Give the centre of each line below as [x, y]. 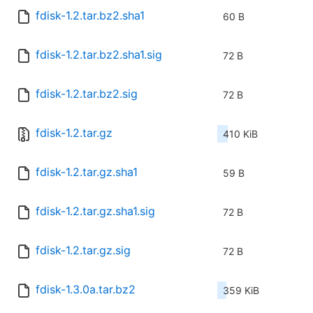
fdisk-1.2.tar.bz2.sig [87, 94]
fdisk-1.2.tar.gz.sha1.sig [95, 211]
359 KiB [241, 291]
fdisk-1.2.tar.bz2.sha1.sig [99, 55]
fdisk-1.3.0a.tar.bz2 [86, 290]
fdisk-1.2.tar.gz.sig [83, 250]
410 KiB [240, 134]
